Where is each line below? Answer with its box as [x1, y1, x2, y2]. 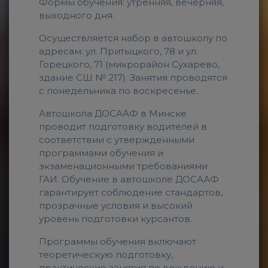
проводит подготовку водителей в [39, 121, 207, 132]
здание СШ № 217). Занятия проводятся [39, 72, 227, 83]
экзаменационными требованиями [39, 160, 208, 172]
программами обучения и [39, 147, 163, 159]
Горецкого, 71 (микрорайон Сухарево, [39, 59, 220, 70]
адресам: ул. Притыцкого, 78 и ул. [39, 45, 198, 57]
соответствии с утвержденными [39, 134, 194, 145]
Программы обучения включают [39, 236, 196, 247]
